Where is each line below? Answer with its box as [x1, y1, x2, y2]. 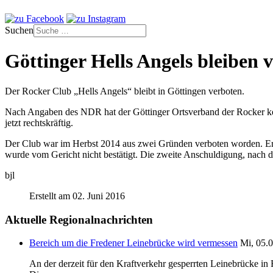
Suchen [5, 25, 34, 35]
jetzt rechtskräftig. [5, 117, 73, 128]
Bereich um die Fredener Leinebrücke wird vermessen [29, 238, 238, 249]
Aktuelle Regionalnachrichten [5, 213, 153, 226]
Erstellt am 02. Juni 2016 [29, 190, 125, 201]
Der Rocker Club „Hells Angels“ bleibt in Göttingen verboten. [5, 85, 244, 96]
